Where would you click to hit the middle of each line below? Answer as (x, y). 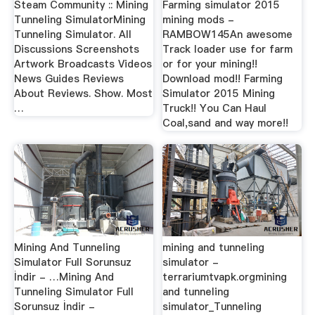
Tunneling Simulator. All (72, 34)
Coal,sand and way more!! (226, 123)
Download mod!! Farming (223, 78)
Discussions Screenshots (76, 49)
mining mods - (199, 19)
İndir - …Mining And (64, 277)
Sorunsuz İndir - (54, 306)
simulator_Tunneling (212, 306)
